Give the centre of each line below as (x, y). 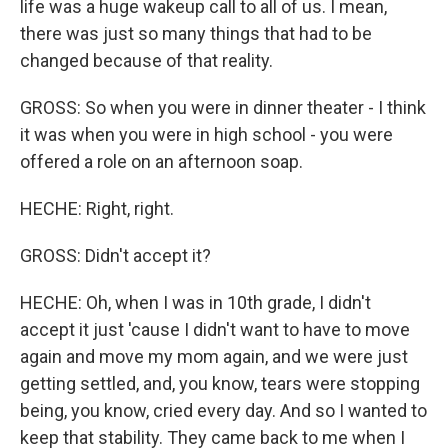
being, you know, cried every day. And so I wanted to (223, 410)
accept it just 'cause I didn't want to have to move (215, 329)
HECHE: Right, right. (97, 208)
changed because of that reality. (146, 60)
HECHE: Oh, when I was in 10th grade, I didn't (195, 302)
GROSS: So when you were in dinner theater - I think (223, 107)
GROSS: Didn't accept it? (115, 255)
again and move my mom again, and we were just (214, 356)
